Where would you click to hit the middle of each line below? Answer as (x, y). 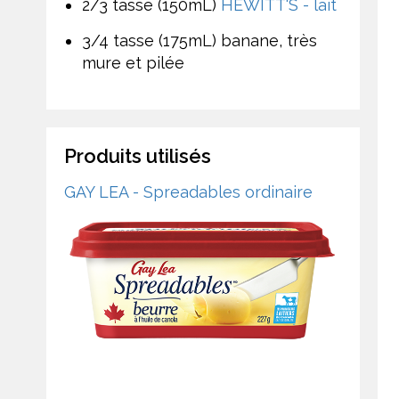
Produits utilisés (138, 155)
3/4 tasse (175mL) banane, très (199, 40)
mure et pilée (133, 62)
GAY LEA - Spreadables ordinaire (188, 191)
